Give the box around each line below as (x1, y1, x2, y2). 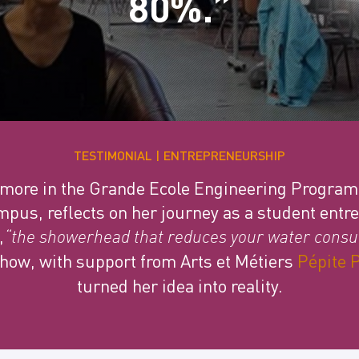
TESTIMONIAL (74, 147, 152, 163)
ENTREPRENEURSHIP (163, 147, 285, 163)
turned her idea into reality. (76, 274, 283, 296)
